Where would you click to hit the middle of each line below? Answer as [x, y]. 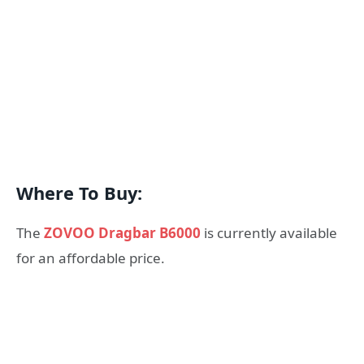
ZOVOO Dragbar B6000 [122, 232]
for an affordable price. [91, 258]
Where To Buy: [79, 193]
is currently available [269, 232]
